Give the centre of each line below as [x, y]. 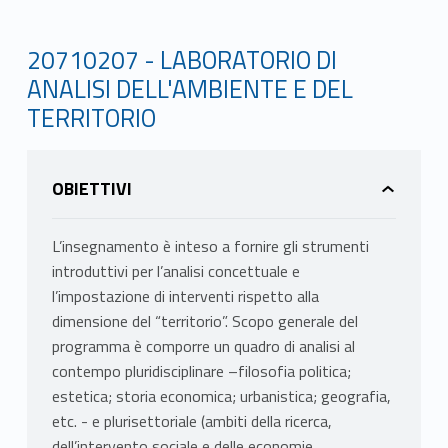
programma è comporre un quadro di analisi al [203, 346]
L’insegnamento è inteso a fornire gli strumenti [210, 246]
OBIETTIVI [91, 189]
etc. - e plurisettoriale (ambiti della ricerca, [191, 421]
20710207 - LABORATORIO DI [181, 59]
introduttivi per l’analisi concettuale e [175, 271]
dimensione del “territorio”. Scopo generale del [204, 321]
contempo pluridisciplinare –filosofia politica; [201, 371]
